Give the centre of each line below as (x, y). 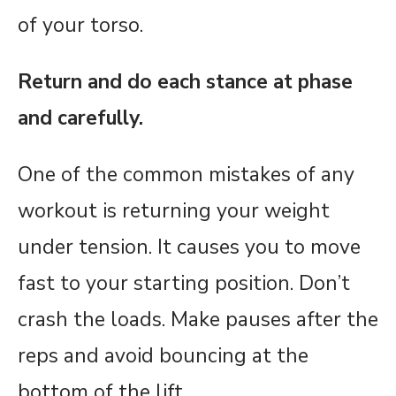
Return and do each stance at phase (185, 82)
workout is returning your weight (174, 211)
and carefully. (80, 118)
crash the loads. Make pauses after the (198, 320)
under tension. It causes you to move (189, 247)
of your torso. (80, 26)
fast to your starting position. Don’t (184, 284)
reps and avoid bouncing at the (163, 356)
